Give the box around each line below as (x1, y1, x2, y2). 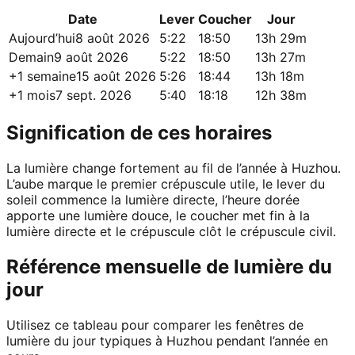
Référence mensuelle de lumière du (6, 254, 332, 278)
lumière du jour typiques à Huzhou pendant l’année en (6, 332, 328, 349)
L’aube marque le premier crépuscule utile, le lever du (6, 175, 325, 192)
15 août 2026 (76, 68, 156, 85)
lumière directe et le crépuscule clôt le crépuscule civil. (6, 223, 336, 239)
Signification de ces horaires (6, 120, 272, 144)
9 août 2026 (54, 49, 128, 66)
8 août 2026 (75, 30, 150, 47)
